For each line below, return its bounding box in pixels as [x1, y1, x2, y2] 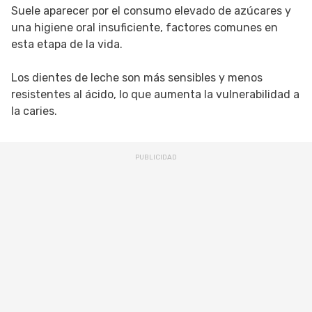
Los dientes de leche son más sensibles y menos [11, 71, 263, 85]
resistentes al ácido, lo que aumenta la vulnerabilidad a [11, 88, 299, 102]
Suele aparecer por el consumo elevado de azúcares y [11, 4, 291, 18]
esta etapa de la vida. [11, 38, 123, 52]
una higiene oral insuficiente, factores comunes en [11, 21, 278, 35]
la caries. [11, 104, 57, 118]
